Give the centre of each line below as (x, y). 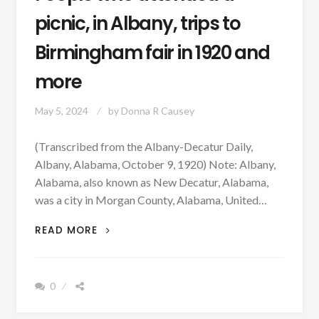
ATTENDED (129, 258)
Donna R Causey (157, 111)
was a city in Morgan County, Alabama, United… (151, 199)
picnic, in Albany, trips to (137, 23)
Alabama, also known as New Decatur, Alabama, (151, 182)
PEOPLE (119, 226)
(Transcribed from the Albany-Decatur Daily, (143, 146)
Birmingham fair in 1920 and (152, 53)
